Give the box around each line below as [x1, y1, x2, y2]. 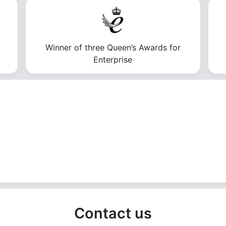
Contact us [74, 204, 152, 222]
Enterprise [93, 54, 133, 65]
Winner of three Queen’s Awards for [45, 42, 181, 52]
